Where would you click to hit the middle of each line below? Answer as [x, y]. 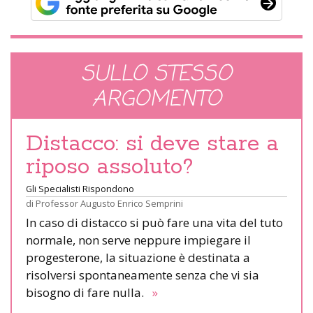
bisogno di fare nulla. [88, 292]
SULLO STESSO [156, 74]
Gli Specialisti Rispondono [80, 188]
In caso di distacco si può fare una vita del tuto [154, 222]
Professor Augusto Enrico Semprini [109, 203]
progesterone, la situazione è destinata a [138, 257]
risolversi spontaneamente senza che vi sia [143, 275]
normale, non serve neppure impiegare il [138, 240]
